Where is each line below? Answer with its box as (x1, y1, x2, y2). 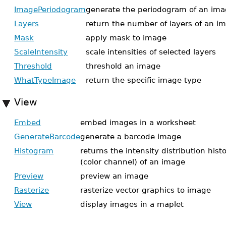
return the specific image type (86, 76, 202, 84)
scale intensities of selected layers (86, 47, 216, 56)
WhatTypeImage (14, 76, 76, 84)
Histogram (14, 146, 54, 155)
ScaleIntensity (14, 47, 68, 56)
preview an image (80, 172, 149, 180)
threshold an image (86, 62, 161, 70)
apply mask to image (86, 33, 167, 42)
